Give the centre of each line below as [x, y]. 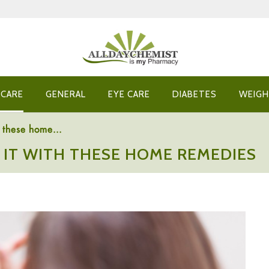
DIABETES [195, 94]
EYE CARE [129, 94]
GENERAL [66, 94]
